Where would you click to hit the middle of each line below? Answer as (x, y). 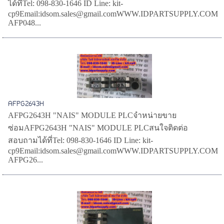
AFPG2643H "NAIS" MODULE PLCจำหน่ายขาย (92, 115)
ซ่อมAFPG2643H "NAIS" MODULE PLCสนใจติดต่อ (98, 128)
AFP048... (25, 23)
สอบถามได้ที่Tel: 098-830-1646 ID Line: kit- (81, 140)
